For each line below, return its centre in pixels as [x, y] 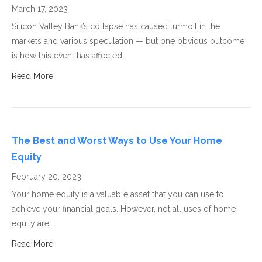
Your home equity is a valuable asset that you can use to [118, 194]
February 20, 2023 [46, 176]
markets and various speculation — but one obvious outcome [128, 41]
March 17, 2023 [40, 8]
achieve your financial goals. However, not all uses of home [124, 208]
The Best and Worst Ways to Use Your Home [117, 140]
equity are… [32, 223]
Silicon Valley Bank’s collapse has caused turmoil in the [116, 26]
